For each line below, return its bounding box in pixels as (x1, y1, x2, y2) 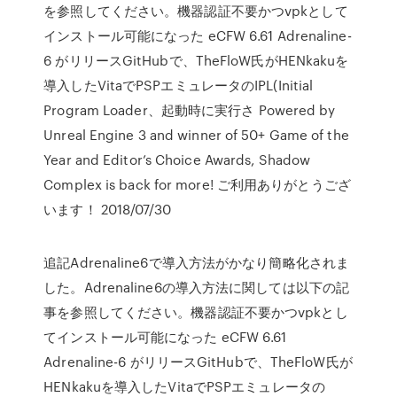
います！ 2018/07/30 (43, 199, 171, 219)
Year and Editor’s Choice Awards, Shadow (43, 150, 311, 169)
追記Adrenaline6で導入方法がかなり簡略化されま (43, 253, 350, 272)
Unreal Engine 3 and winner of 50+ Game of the (43, 125, 349, 144)
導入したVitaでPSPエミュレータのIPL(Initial (43, 75, 314, 95)
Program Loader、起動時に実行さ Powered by (43, 100, 336, 120)
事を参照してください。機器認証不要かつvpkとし (43, 302, 348, 322)
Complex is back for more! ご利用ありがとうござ (43, 175, 351, 194)
